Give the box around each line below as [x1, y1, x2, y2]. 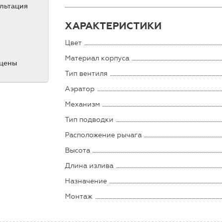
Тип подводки [65, 115, 114, 124]
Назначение [65, 176, 108, 185]
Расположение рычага [65, 130, 142, 139]
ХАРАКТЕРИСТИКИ [65, 19, 162, 32]
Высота [65, 146, 91, 155]
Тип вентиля [65, 69, 108, 78]
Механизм [65, 100, 101, 109]
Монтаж [65, 192, 93, 201]
